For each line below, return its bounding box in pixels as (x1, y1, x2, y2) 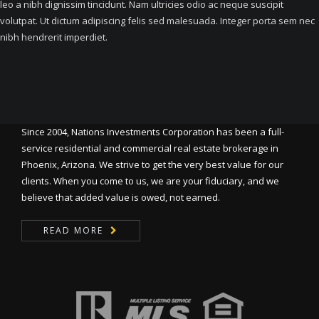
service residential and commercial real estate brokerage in (21, 142, 278, 155)
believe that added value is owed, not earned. (21, 191, 220, 204)
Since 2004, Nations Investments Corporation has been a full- (21, 125, 284, 138)
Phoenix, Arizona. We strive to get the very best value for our (21, 158, 283, 171)
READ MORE (43, 224, 103, 236)
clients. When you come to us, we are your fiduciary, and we (21, 174, 279, 187)
